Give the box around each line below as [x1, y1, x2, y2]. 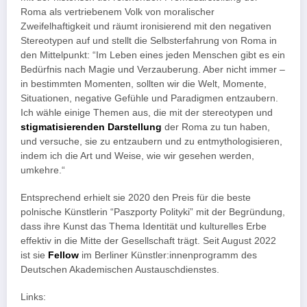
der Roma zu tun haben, [162, 121, 270, 132]
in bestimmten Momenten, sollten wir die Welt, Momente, [21, 78, 267, 89]
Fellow [48, 249, 79, 260]
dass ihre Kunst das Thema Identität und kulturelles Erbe [21, 221, 267, 232]
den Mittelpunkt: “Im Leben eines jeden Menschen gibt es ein [21, 49, 285, 60]
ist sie [21, 249, 45, 260]
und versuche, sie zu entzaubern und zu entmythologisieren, [21, 136, 282, 147]
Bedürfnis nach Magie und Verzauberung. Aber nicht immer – [21, 64, 285, 75]
